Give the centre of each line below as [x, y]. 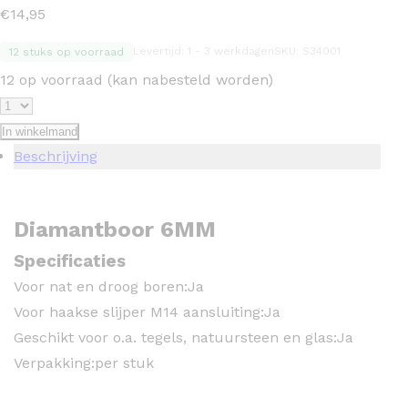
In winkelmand [40, 131]
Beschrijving [56, 156]
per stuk [124, 362]
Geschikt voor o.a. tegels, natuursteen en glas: [175, 337]
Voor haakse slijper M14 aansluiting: [139, 311]
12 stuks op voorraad [66, 51]
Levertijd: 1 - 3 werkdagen [204, 51]
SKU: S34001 [307, 51]
